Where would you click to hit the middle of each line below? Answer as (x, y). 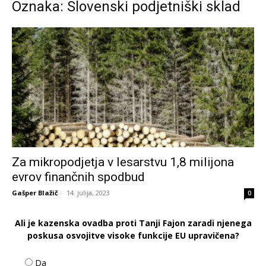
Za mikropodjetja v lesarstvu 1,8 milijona (123, 162)
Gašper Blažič (35, 192)
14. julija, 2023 (88, 192)
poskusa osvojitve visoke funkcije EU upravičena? (133, 235)
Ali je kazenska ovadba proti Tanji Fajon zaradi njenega (133, 223)
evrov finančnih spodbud (78, 177)
